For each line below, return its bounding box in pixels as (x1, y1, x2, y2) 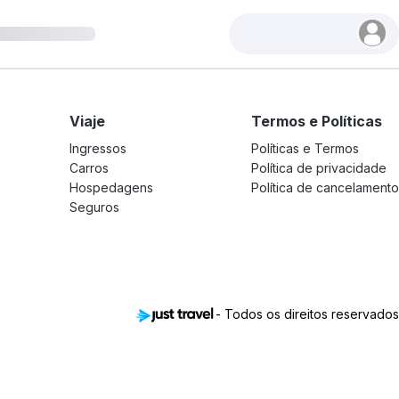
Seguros (69, 199, 119, 215)
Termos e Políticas (251, 112, 382, 130)
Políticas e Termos (251, 141, 359, 156)
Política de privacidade (251, 160, 387, 175)
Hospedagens (69, 180, 153, 195)
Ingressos (69, 141, 126, 156)
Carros (69, 160, 109, 175)
